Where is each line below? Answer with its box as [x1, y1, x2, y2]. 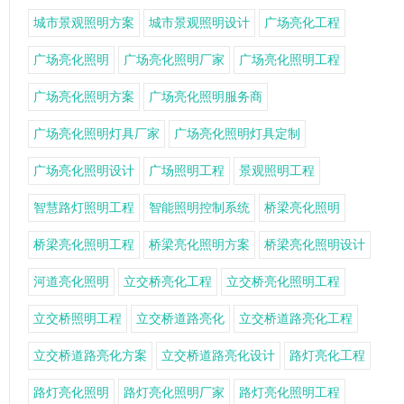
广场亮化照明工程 [239, 52, 340, 68]
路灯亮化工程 [289, 348, 365, 363]
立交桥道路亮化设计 [161, 348, 275, 363]
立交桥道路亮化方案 [33, 348, 147, 363]
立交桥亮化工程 [124, 274, 212, 289]
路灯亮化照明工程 [239, 385, 340, 400]
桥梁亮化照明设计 [264, 237, 365, 252]
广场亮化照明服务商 [149, 89, 262, 105]
